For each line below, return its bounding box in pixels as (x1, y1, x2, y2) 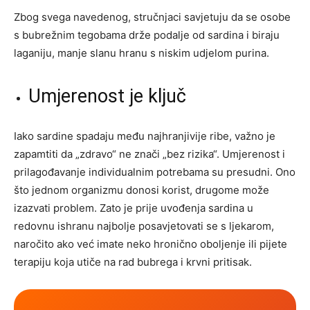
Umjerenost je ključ (28, 85, 186, 108)
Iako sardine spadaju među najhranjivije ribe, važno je (14, 129, 275, 143)
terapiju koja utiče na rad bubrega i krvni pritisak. (14, 255, 252, 269)
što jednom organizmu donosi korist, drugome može (14, 183, 269, 197)
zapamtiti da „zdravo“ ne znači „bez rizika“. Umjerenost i (14, 147, 285, 161)
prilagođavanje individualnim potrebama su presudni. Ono (14, 165, 295, 179)
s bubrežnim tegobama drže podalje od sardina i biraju (14, 28, 280, 42)
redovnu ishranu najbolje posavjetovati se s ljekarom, (14, 219, 274, 233)
